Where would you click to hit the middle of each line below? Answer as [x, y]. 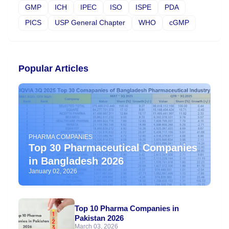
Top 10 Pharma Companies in [127, 209]
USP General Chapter [90, 23]
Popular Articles [53, 68]
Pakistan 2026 [99, 218]
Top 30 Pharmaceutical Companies [113, 147]
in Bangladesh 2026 [76, 161]
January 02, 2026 [53, 171]
